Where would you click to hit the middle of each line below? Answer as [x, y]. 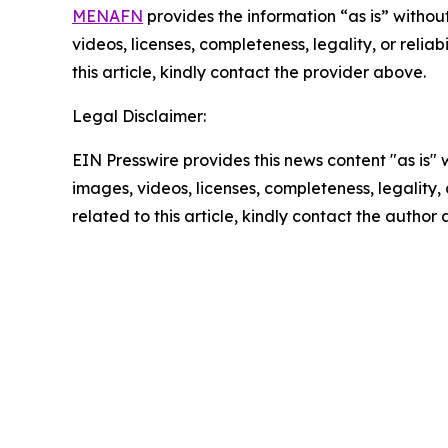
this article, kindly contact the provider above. [249, 71]
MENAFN [107, 15]
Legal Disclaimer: [139, 115]
